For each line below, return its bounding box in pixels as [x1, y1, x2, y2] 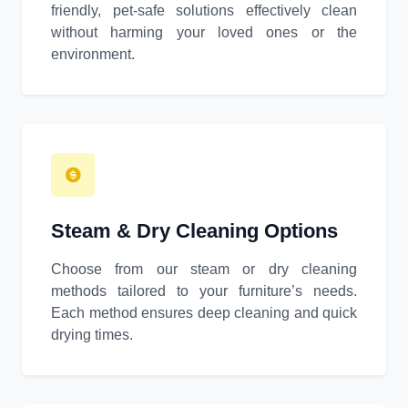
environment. [51, 46, 135, 63]
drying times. [51, 327, 133, 343]
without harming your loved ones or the [51, 25, 357, 41]
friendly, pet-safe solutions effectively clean [51, 3, 357, 19]
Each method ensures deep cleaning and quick [51, 305, 357, 321]
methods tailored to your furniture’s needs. [51, 283, 357, 300]
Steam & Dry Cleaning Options [51, 219, 338, 243]
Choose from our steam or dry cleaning [51, 261, 357, 278]
